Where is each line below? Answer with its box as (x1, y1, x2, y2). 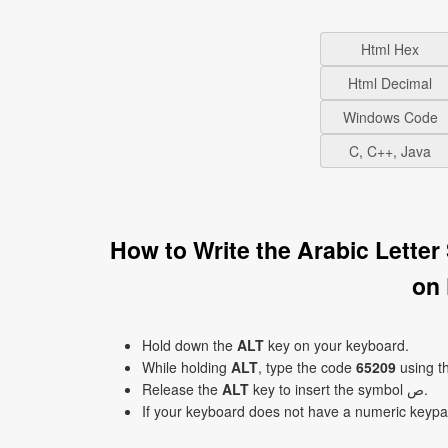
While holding (142, 357, 231, 377)
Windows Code (342, 107, 438, 127)
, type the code (258, 357, 356, 377)
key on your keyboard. (264, 335, 409, 355)
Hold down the (142, 335, 237, 355)
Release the (142, 379, 222, 399)
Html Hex (361, 39, 419, 59)
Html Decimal (348, 73, 432, 93)
